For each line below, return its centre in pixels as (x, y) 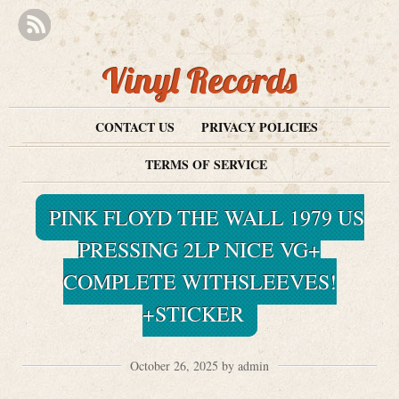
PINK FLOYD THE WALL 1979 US (206, 217)
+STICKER (193, 313)
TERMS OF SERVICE (206, 164)
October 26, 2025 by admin (199, 366)
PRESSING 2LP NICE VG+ (199, 249)
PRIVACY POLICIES (259, 127)
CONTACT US (134, 127)
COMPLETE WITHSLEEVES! (199, 281)
